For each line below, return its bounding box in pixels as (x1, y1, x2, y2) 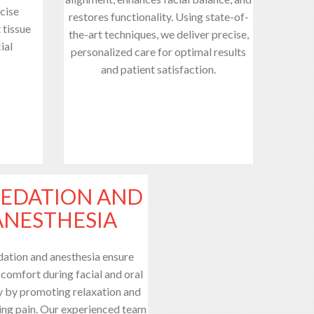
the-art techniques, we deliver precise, (68, 27, 249, 41)
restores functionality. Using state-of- (68, 9, 249, 23)
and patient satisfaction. (101, 62, 216, 76)
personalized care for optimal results (71, 44, 246, 58)
